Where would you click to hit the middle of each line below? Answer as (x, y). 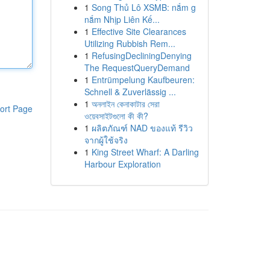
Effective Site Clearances (139, 31)
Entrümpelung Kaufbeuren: (143, 80)
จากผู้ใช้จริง (106, 140)
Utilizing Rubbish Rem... (130, 43)
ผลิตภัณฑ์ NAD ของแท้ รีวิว (142, 128)
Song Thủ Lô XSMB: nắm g (143, 7)
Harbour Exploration (122, 164)
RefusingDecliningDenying (141, 55)
